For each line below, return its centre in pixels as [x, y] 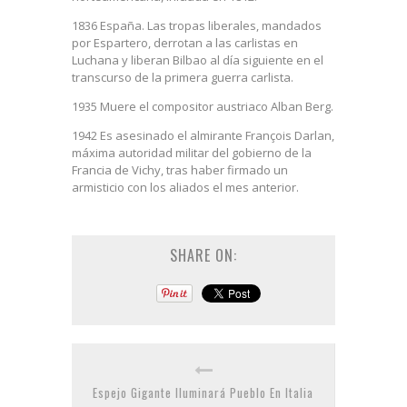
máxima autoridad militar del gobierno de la [192, 153]
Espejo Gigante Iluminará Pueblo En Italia [203, 392]
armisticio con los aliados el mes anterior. [185, 187]
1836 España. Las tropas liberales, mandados [197, 25]
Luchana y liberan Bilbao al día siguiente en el [198, 60]
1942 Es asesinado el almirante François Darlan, [203, 135]
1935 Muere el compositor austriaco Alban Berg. [203, 106]
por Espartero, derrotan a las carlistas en [185, 43]
